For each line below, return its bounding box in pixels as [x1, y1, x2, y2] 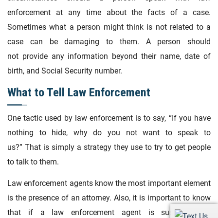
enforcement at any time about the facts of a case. [7, 7, 211, 17]
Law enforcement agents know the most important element [7, 179, 211, 188]
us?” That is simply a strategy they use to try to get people [7, 143, 211, 152]
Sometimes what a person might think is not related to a [7, 22, 211, 32]
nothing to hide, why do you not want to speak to [7, 128, 211, 138]
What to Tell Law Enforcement [7, 85, 150, 99]
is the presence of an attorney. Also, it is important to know [7, 193, 211, 203]
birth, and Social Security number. [7, 66, 122, 75]
